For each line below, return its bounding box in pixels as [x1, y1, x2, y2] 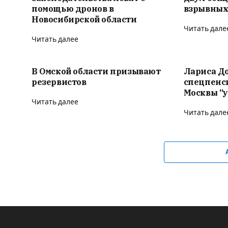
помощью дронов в [32, 3, 114, 14]
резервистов [32, 76, 87, 87]
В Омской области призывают [32, 66, 161, 76]
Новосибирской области [32, 14, 137, 24]
